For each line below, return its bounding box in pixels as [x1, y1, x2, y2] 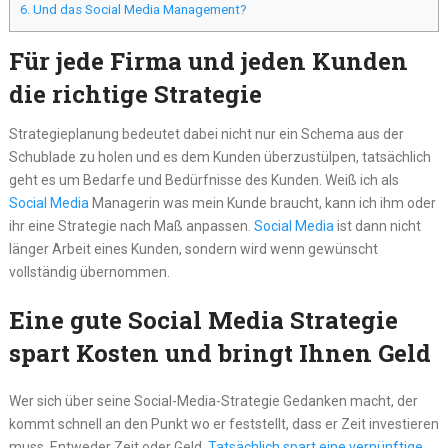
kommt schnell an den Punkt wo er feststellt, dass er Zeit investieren [8, 416, 439, 433]
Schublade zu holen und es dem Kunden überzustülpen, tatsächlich [8, 149, 431, 166]
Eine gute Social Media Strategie [8, 304, 398, 337]
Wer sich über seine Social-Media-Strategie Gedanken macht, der [8, 393, 418, 410]
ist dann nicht [333, 218, 421, 235]
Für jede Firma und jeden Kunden [8, 45, 408, 78]
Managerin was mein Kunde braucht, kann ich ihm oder [88, 195, 436, 212]
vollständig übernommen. [8, 264, 170, 281]
